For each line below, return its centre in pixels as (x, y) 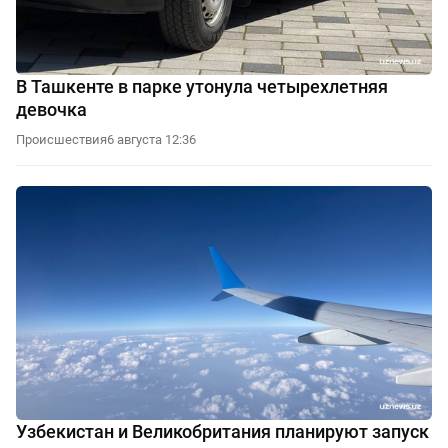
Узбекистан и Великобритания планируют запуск (222, 431)
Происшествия (61, 139)
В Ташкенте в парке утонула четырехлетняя (202, 86)
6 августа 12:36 (151, 139)
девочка (51, 109)
